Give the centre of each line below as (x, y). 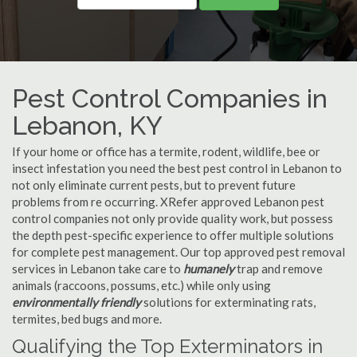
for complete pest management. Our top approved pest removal (178, 252)
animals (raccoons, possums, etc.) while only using (141, 285)
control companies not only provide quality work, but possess (173, 218)
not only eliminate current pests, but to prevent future (154, 185)
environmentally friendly (76, 302)
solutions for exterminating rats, (228, 302)
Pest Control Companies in (170, 98)
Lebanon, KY (87, 126)
